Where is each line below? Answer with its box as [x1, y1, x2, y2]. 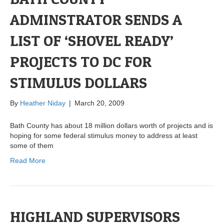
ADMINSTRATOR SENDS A [10, 10, 182, 29]
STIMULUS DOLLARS [10, 73, 147, 92]
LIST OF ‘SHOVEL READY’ [10, 31, 173, 50]
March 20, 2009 [74, 99, 124, 107]
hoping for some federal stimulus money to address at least [10, 131, 197, 140]
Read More [10, 156, 45, 165]
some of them [10, 141, 53, 150]
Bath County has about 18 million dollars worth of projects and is [10, 121, 213, 130]
